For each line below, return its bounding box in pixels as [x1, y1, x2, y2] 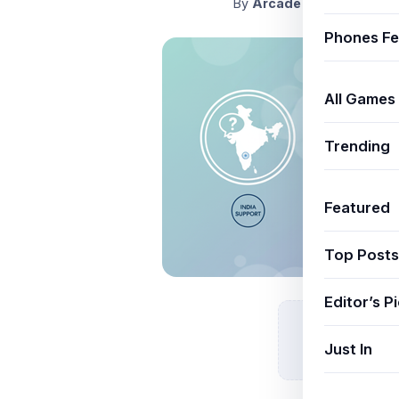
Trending [324, 137, 390, 155]
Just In [324, 340, 372, 358]
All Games [324, 90, 395, 108]
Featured [324, 199, 390, 216]
